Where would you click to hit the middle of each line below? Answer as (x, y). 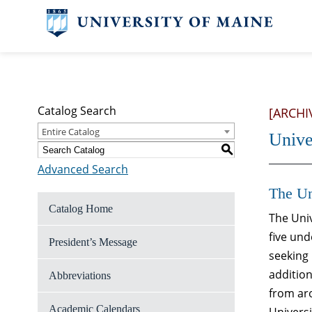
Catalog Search (77, 111)
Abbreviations (80, 275)
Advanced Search (83, 169)
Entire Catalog (71, 132)
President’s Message (93, 242)
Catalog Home (81, 209)
